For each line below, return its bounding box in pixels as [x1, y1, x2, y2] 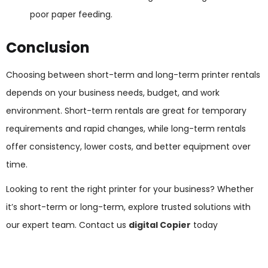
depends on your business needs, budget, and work [6, 86, 220, 99]
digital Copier [129, 219, 191, 232]
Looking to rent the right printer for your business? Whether [6, 183, 254, 196]
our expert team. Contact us [6, 219, 129, 232]
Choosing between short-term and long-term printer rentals [6, 68, 260, 81]
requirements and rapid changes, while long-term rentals [6, 122, 246, 135]
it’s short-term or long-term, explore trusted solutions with [6, 201, 251, 214]
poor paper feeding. [30, 8, 112, 21]
